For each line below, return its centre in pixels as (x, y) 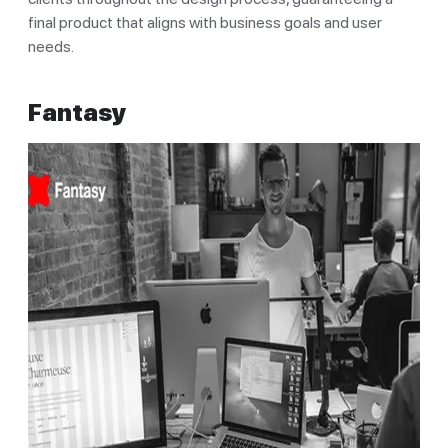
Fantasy (77, 112)
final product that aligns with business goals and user (205, 22)
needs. (51, 46)
